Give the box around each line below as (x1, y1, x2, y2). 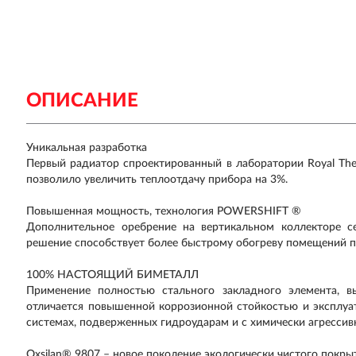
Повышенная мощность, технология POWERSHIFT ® (26, 206, 302, 217)
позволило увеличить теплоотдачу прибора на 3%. (26, 174, 288, 185)
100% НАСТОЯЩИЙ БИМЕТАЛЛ (26, 269, 199, 281)
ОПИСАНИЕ (26, 91, 139, 110)
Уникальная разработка (26, 142, 148, 153)
